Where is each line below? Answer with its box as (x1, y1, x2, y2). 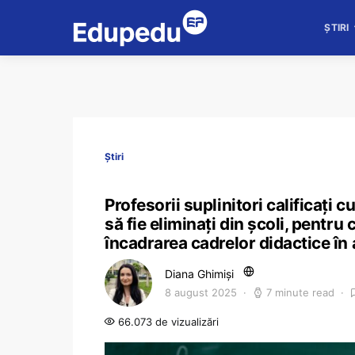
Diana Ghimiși (165, 267, 234, 281)
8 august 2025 (165, 286, 237, 299)
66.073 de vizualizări (115, 315, 219, 328)
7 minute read (266, 286, 334, 299)
